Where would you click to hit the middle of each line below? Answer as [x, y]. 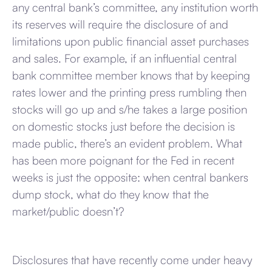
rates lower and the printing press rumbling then [129, 93]
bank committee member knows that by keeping [131, 76]
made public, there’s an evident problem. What [127, 144]
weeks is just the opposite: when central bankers [130, 178]
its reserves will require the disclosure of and [120, 25]
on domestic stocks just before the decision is [124, 127]
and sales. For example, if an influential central [124, 59]
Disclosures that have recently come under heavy [132, 260]
